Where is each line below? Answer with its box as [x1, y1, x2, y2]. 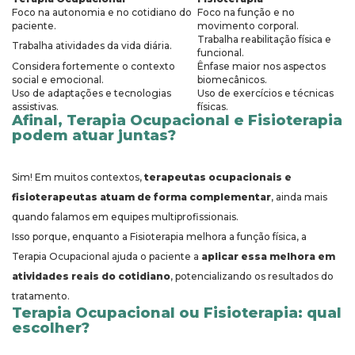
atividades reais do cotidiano [12, 270, 170, 283]
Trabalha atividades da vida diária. [12, 40, 172, 52]
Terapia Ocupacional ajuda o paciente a [12, 250, 201, 263]
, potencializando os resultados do [170, 270, 334, 283]
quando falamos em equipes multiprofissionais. [12, 211, 241, 223]
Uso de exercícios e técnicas [197, 87, 334, 100]
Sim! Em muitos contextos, [12, 171, 144, 184]
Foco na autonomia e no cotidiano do [12, 6, 192, 19]
